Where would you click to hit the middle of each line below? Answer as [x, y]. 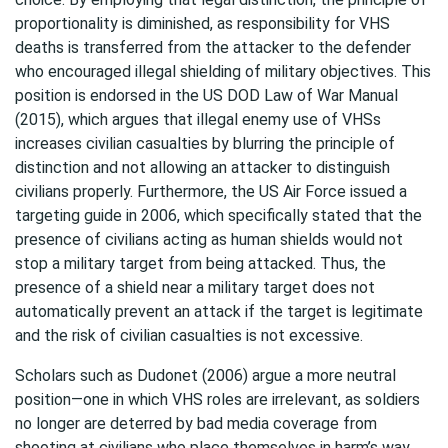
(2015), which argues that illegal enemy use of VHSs [198, 119]
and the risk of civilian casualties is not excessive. [189, 335]
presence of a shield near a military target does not [195, 287]
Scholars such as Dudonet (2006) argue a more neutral [205, 375]
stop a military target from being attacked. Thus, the [200, 263]
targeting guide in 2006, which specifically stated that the [218, 215]
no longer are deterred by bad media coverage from [196, 423]
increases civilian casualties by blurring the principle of [205, 143]
